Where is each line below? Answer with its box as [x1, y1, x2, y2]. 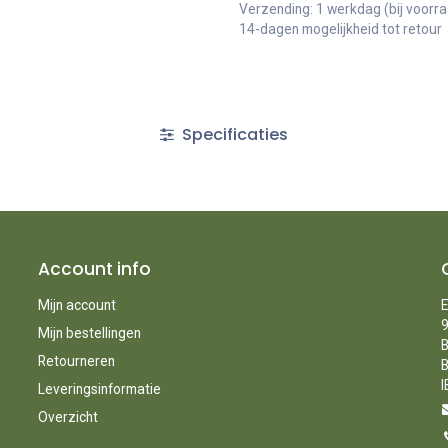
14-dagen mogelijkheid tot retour [239, 20, 442, 37]
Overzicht [37, 408, 98, 425]
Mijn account [37, 296, 116, 313]
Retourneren [37, 352, 115, 369]
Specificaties [178, 122, 288, 146]
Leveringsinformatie [37, 380, 161, 397]
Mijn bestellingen [37, 324, 141, 341]
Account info [37, 256, 151, 281]
